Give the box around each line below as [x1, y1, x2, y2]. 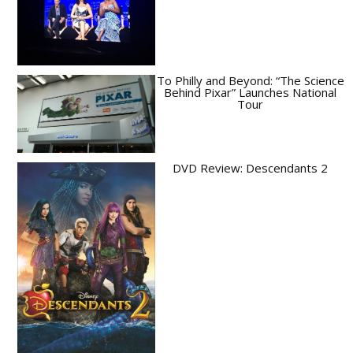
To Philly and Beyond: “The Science [156, 72, 344, 89]
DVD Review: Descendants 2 [173, 159, 328, 176]
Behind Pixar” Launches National [164, 84, 336, 101]
